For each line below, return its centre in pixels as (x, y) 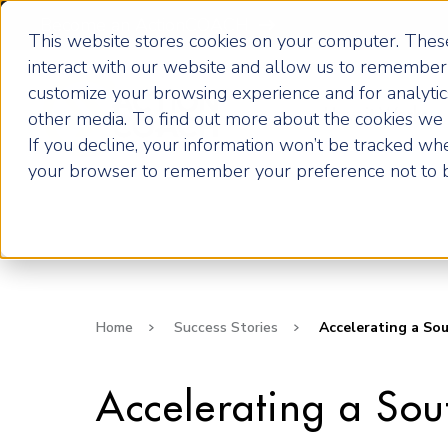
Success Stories (226, 327)
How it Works (375, 115)
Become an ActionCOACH (144, 25)
